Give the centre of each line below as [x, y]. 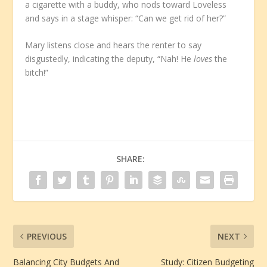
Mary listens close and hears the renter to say [114, 45]
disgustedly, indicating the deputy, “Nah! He [110, 59]
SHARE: [131, 159]
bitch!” [37, 73]
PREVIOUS [47, 236]
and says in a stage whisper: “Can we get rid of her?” [126, 18]
